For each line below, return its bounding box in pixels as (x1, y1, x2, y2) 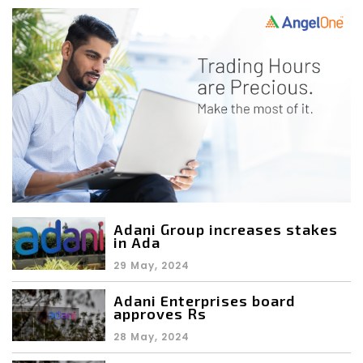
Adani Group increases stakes (113, 220, 338, 239)
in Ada (113, 233, 160, 252)
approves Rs (113, 305, 207, 323)
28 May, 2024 (113, 330, 190, 344)
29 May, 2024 (113, 258, 190, 273)
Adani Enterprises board (113, 292, 296, 310)
